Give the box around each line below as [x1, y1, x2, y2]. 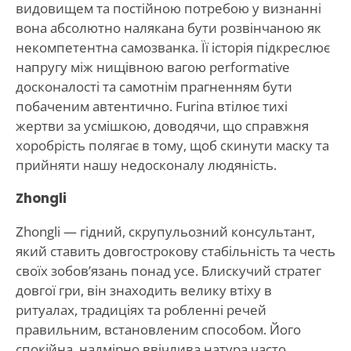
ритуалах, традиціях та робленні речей [15, 300, 266, 319]
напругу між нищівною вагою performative [15, 57, 290, 76]
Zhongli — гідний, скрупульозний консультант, [15, 222, 315, 241]
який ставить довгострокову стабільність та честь [15, 241, 335, 260]
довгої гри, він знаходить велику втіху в [15, 280, 272, 299]
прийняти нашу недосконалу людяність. [15, 155, 277, 174]
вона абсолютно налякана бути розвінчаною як [15, 18, 321, 37]
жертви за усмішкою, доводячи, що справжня [15, 116, 309, 135]
